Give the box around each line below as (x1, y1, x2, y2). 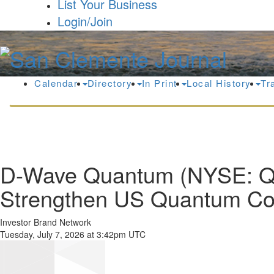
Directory (87, 76, 136, 90)
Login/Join (57, 12, 113, 30)
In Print (141, 76, 180, 90)
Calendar (34, 76, 81, 90)
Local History (187, 76, 254, 90)
